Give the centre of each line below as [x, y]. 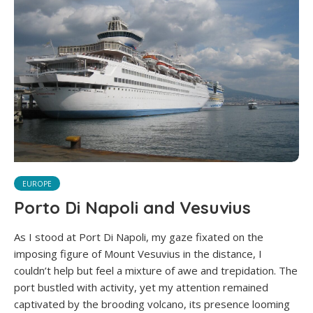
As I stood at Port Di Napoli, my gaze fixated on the [139, 237]
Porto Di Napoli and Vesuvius [132, 208]
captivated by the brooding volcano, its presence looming [152, 304]
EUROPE [37, 184]
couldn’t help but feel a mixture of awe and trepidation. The [156, 271]
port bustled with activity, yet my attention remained [141, 287]
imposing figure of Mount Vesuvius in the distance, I [138, 254]
